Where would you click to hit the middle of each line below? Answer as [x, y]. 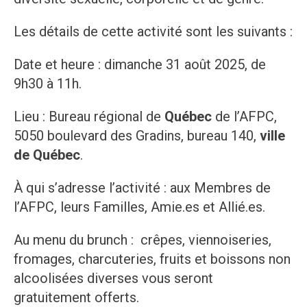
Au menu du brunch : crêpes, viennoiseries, [143, 240]
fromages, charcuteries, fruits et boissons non [152, 259]
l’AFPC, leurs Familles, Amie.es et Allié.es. [139, 207]
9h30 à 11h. [48, 84]
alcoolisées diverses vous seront [113, 279]
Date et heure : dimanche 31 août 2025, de [140, 65]
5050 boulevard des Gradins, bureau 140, [135, 136]
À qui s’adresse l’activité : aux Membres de [142, 188]
